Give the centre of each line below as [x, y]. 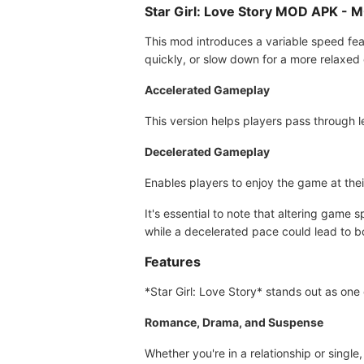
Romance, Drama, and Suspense [234, 322]
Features [173, 262]
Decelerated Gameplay [207, 152]
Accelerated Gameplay [207, 90]
